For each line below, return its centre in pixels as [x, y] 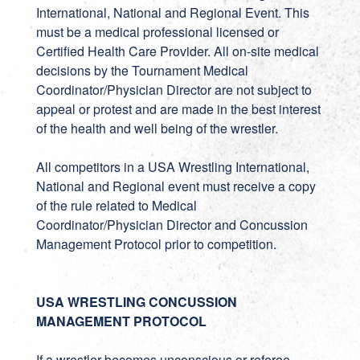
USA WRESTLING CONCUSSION [136, 302]
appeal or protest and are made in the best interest [178, 109]
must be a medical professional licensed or [157, 32]
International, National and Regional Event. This [172, 12]
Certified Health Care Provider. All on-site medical [177, 51]
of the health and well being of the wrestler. [157, 128]
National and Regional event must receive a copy [176, 186]
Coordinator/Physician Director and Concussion [172, 225]
